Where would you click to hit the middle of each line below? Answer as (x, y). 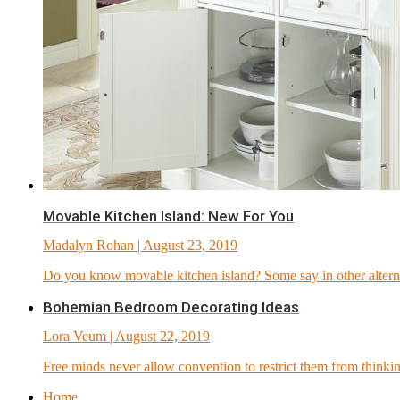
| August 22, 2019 (158, 336)
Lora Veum (75, 336)
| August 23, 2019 (186, 245)
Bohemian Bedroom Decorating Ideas (171, 307)
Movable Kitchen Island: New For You (168, 216)
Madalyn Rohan (88, 245)
